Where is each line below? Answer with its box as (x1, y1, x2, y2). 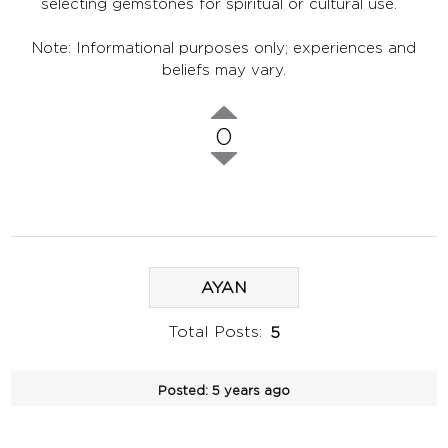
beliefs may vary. (162, 62, 286, 78)
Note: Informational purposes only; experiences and (32, 40, 416, 56)
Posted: (158, 382, 208, 397)
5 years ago (212, 382, 290, 397)
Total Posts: (168, 323, 262, 341)
